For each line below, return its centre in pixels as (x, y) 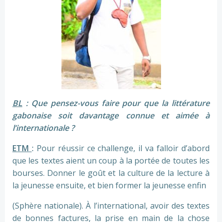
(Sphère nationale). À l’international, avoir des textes (111, 206)
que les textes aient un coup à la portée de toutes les (111, 161)
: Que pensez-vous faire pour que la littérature (116, 103)
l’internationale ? (43, 128)
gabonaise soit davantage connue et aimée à (111, 116)
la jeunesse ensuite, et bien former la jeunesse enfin (109, 186)
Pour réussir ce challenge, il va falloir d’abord (123, 148)
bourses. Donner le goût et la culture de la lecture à (111, 173)
